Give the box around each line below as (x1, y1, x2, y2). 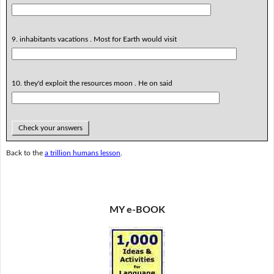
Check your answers (16, 124, 84, 131)
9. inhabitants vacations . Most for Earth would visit (11, 35, 177, 43)
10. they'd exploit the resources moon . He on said (11, 79, 172, 87)
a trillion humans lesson (44, 149, 120, 157)
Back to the (6, 149, 45, 157)
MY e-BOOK (109, 205, 165, 215)
